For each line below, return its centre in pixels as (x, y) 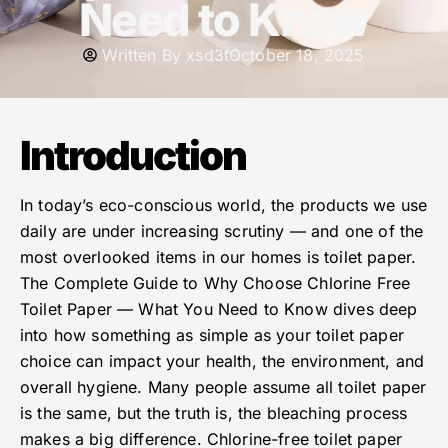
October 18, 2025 (297, 55)
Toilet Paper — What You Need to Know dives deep (219, 309)
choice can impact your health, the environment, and (222, 361)
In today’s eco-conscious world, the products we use (224, 205)
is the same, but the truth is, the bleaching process (214, 413)
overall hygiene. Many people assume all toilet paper (223, 387)
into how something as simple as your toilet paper (212, 335)
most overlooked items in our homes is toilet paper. (218, 257)
